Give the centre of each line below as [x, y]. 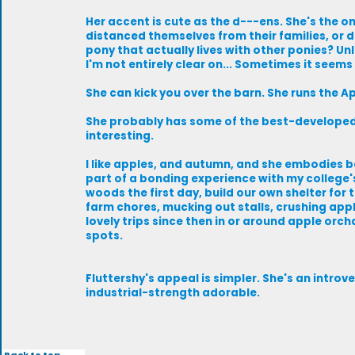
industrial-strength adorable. [173, 293]
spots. [104, 236]
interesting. [120, 136]
